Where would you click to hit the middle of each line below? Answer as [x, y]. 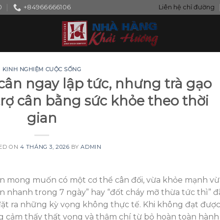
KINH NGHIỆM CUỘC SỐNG [42, 69]
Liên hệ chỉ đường [187, 7]
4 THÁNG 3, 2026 [45, 147]
